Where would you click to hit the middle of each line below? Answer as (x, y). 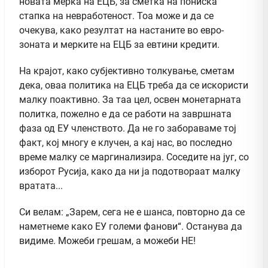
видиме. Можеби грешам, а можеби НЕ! (107, 240)
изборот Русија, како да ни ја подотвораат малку (130, 171)
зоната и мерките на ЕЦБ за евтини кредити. (119, 44)
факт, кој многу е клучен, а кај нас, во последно (126, 142)
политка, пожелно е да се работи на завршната (125, 114)
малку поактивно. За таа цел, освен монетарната (130, 99)
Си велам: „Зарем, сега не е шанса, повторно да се (132, 212)
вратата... (41, 185)
